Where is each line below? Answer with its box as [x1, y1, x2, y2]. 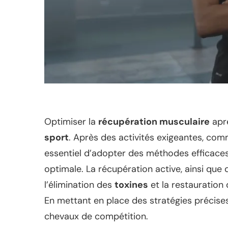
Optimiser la [44, 115, 98, 128]
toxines [115, 178, 148, 191]
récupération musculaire [98, 115, 210, 128]
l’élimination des [44, 178, 115, 191]
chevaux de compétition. [44, 210, 148, 222]
